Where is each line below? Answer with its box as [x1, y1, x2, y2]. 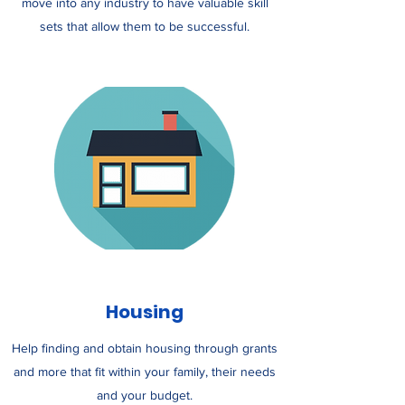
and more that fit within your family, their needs [14, 364, 276, 379]
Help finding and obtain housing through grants [12, 341, 278, 355]
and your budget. [97, 388, 193, 402]
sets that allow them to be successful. [40, 19, 250, 33]
